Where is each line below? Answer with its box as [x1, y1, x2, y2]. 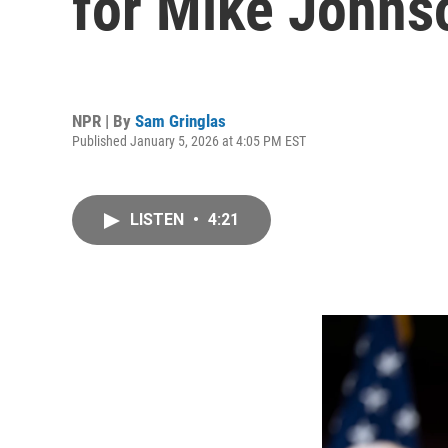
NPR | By [72, 110, 135, 131]
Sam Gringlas [135, 110, 226, 131]
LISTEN [130, 210, 188, 229]
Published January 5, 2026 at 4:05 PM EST [72, 132, 306, 149]
